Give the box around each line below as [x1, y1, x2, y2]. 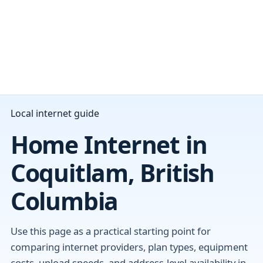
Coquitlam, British [10, 156, 214, 190]
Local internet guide [10, 107, 99, 120]
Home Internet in [10, 128, 207, 161]
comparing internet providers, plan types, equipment [10, 240, 248, 254]
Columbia [10, 184, 119, 218]
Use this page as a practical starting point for [10, 224, 211, 238]
